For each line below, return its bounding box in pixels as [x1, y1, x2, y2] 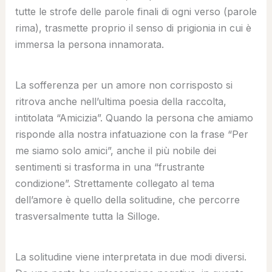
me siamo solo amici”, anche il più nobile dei [15, 144, 216, 157]
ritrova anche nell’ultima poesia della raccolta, [15, 95, 226, 107]
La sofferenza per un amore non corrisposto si [15, 78, 233, 91]
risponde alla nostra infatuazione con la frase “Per [15, 127, 248, 140]
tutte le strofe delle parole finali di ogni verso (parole [15, 5, 257, 18]
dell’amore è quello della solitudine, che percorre [15, 193, 240, 206]
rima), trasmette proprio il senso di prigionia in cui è [15, 21, 251, 34]
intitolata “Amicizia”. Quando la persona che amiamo [15, 111, 253, 124]
